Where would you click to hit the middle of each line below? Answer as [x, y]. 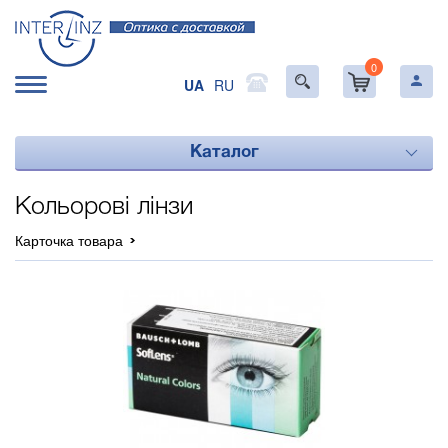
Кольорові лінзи [104, 207]
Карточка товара [69, 240]
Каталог [224, 152]
